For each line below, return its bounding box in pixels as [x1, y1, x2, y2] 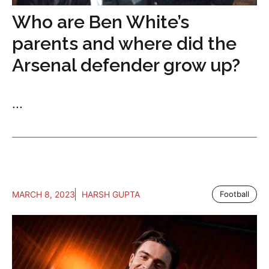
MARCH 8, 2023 [12, 189, 75, 199]
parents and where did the [12, 33, 237, 54]
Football [220, 189, 249, 199]
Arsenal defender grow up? [12, 55, 240, 76]
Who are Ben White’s [12, 11, 189, 32]
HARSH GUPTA [82, 189, 140, 199]
